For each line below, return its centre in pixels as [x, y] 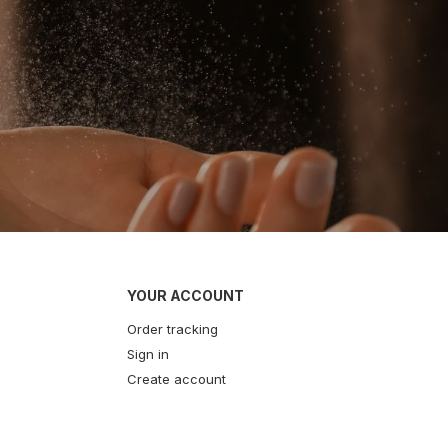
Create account [176, 379]
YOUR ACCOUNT [185, 296]
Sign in [148, 354]
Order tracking [172, 329]
